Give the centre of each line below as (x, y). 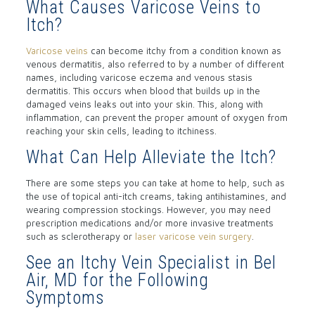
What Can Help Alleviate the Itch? (151, 157)
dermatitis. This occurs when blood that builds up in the (143, 90)
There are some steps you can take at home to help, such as (155, 182)
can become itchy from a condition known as (184, 50)
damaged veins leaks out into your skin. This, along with (144, 104)
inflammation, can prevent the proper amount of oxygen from (156, 117)
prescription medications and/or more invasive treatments (149, 223)
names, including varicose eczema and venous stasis (139, 77)
